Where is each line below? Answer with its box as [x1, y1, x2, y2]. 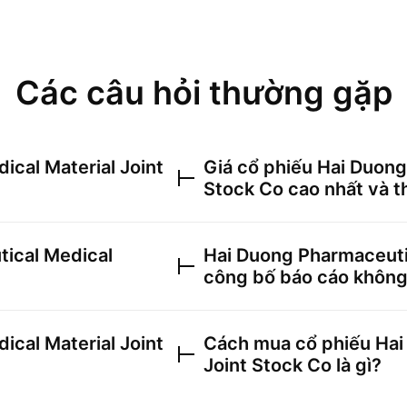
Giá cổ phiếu [203, 156, 317, 178]
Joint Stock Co [203, 354, 332, 376]
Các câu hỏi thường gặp [15, 73, 392, 113]
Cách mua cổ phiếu [203, 333, 375, 354]
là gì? [332, 354, 382, 376]
